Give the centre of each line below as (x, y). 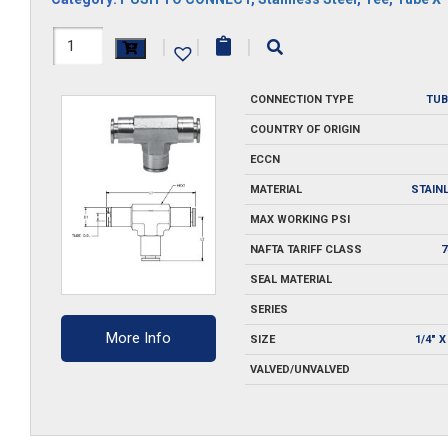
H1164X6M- (104, 41)
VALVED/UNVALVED (299, 369)
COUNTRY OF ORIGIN (304, 129)
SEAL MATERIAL (290, 279)
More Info (139, 337)
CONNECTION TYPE (301, 99)
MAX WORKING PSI (299, 219)
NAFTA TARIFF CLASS (305, 249)
